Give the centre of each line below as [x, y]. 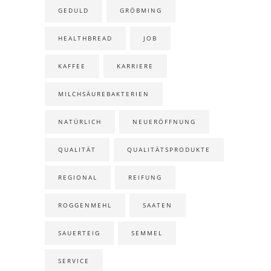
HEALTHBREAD [85, 38]
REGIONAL [78, 178]
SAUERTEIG [79, 233]
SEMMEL [147, 233]
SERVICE [74, 261]
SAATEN [158, 205]
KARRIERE [135, 66]
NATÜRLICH [80, 122]
